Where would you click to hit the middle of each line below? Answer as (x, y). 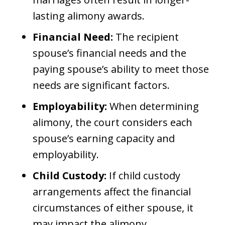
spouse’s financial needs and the (109, 53)
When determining (153, 106)
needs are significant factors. (101, 85)
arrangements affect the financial (112, 192)
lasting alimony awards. (89, 16)
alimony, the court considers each (113, 123)
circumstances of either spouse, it (113, 208)
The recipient (146, 37)
